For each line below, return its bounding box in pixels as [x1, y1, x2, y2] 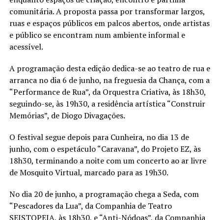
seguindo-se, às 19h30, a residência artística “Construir [9, 98, 205, 110]
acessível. [9, 41, 43, 53]
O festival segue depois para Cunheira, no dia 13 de [9, 132, 189, 143]
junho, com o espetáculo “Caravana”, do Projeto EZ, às [9, 143, 201, 155]
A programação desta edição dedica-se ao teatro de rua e [9, 63, 210, 74]
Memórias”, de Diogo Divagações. [9, 110, 125, 121]
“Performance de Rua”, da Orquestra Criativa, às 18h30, [9, 86, 206, 98]
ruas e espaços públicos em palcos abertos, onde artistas [9, 18, 210, 29]
